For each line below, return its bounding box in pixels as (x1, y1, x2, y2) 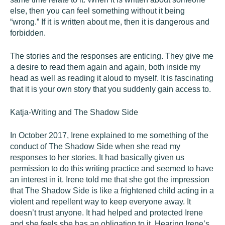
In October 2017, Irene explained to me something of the (10, 131, 208, 140)
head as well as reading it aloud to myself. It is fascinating (10, 74, 213, 82)
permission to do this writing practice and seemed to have (10, 164, 213, 173)
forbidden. (10, 29, 46, 37)
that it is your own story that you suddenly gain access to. (10, 85, 211, 93)
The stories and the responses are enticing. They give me (10, 52, 213, 60)
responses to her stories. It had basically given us (10, 153, 184, 162)
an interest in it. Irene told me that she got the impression (10, 175, 209, 184)
